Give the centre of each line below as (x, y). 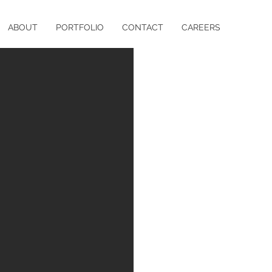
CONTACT (143, 27)
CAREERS (201, 27)
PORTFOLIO (80, 27)
